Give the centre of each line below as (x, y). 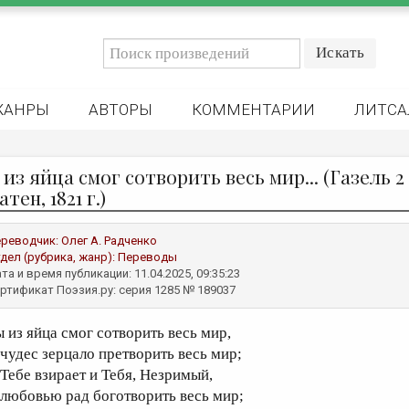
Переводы (147, 257)
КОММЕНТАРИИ (253, 110)
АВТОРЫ (121, 110)
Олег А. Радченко (109, 241)
